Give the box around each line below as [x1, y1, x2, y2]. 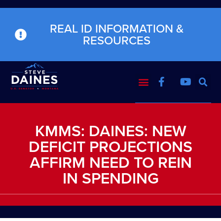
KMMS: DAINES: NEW [35, 118, 186, 143]
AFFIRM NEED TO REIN [29, 150, 192, 174]
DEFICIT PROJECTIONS [29, 134, 192, 158]
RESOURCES [82, 32, 150, 49]
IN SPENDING [62, 166, 159, 190]
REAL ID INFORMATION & [49, 20, 184, 37]
